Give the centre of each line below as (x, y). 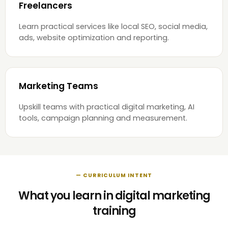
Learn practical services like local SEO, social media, (113, 26)
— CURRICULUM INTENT (114, 175)
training (114, 211)
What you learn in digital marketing (114, 195)
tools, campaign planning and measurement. (103, 118)
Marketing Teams (59, 86)
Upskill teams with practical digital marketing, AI (107, 107)
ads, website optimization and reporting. (94, 37)
